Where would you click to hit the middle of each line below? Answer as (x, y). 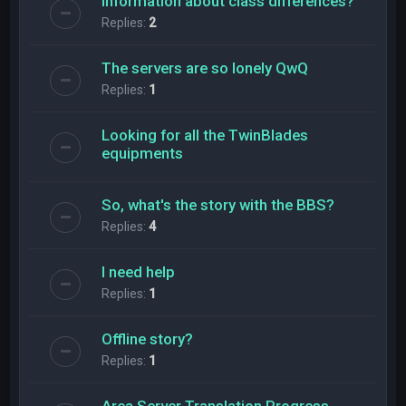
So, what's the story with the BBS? (218, 204)
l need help (139, 271)
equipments (143, 153)
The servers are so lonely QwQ (205, 68)
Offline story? (148, 338)
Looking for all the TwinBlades (205, 135)
